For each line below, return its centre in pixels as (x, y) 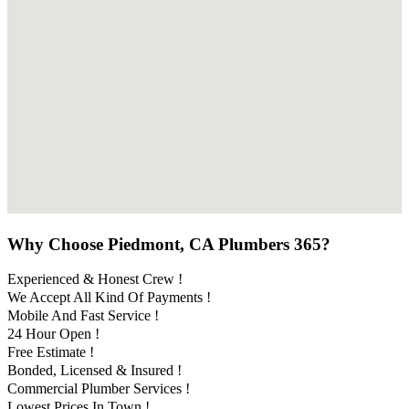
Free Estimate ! (51, 352)
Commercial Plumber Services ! (99, 389)
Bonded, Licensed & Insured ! (94, 371)
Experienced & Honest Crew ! (95, 279)
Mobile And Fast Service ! (83, 316)
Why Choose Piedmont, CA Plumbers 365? (169, 244)
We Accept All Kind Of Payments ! (109, 298)
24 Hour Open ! (53, 334)
